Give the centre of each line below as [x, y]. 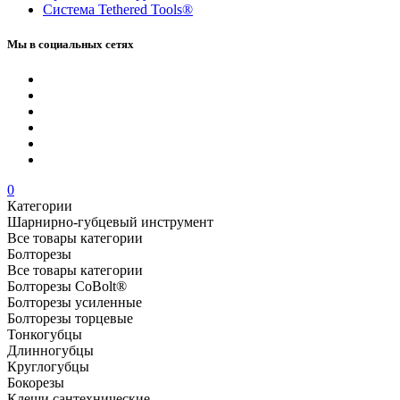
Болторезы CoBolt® [67, 287]
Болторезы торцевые [70, 319]
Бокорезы [36, 383]
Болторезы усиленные [75, 303]
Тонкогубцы [45, 335]
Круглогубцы [48, 367]
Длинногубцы [50, 351]
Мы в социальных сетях [71, 44]
